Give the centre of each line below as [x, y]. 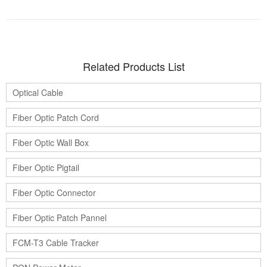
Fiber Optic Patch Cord [56, 118]
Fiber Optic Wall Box [51, 143]
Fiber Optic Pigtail [46, 168]
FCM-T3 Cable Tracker [56, 243]
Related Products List [133, 66]
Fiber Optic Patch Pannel [60, 218]
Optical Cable [38, 93]
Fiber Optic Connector [54, 193]
